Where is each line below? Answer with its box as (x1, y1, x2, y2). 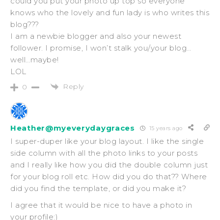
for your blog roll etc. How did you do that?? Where (10, 172, 207, 182)
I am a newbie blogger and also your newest (10, 31, 181, 41)
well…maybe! (10, 55, 59, 64)
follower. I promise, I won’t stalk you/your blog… (10, 43, 192, 53)
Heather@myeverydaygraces (10, 123, 135, 133)
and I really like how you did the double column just (10, 160, 208, 170)
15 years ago (147, 124, 183, 132)
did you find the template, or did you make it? (10, 184, 186, 193)
